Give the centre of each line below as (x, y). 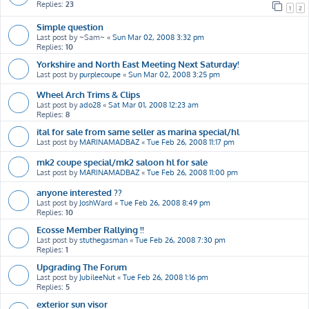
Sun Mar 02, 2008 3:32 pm (158, 37)
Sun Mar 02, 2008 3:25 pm (174, 74)
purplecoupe (100, 74)
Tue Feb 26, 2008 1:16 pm (166, 277)
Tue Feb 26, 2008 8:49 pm (165, 202)
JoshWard (96, 202)
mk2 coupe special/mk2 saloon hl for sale (122, 161)
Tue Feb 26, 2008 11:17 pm (191, 142)
